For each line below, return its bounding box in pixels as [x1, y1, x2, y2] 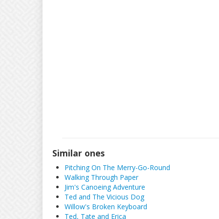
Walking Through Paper [65, 173, 138, 182]
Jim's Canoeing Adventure [65, 182, 145, 192]
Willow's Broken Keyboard [65, 202, 147, 211]
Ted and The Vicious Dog [65, 192, 144, 201]
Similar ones [52, 147, 105, 159]
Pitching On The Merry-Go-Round [65, 163, 170, 172]
